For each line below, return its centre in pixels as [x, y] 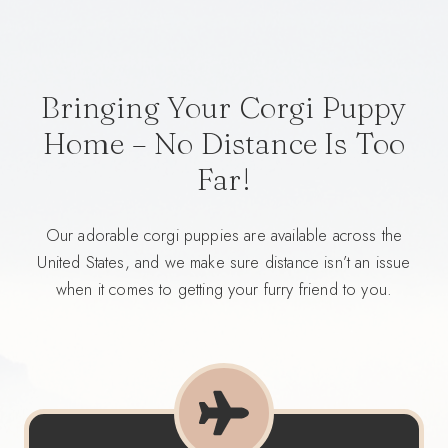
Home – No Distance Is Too [224, 144]
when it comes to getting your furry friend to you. [224, 289]
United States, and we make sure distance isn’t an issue [224, 262]
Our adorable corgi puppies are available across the [224, 235]
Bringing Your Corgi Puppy [224, 108]
